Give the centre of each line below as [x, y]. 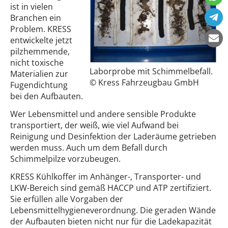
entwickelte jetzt [41, 40]
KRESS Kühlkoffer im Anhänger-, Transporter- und [106, 176]
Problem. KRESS [41, 29]
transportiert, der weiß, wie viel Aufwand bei [94, 125]
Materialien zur [39, 74]
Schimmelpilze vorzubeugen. [65, 159]
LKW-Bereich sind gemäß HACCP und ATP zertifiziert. [111, 188]
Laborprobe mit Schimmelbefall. [151, 71]
